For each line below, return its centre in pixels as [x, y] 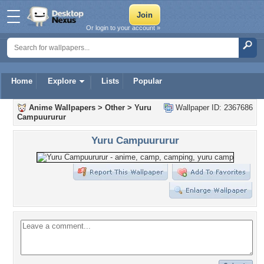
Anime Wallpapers [62, 108]
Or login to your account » [123, 28]
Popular [148, 81]
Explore [62, 81]
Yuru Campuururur [135, 140]
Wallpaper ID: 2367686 [213, 108]
